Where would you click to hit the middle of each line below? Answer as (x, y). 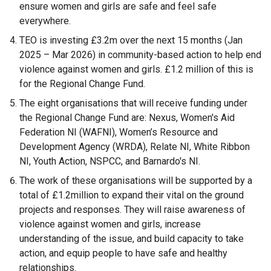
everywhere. (45, 21)
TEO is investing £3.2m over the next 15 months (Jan (131, 41)
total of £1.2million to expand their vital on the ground (132, 195)
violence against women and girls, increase (110, 224)
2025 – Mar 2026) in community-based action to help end (140, 55)
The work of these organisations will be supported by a (136, 181)
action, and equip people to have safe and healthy (123, 253)
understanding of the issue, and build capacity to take (132, 239)
